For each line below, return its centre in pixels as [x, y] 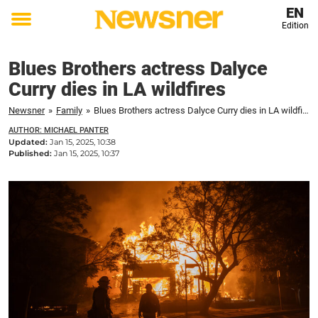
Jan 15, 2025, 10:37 [87, 153]
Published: [31, 153]
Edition [295, 26]
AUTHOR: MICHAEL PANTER [59, 130]
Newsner [27, 110]
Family [69, 110]
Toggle [31, 29]
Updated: [29, 142]
